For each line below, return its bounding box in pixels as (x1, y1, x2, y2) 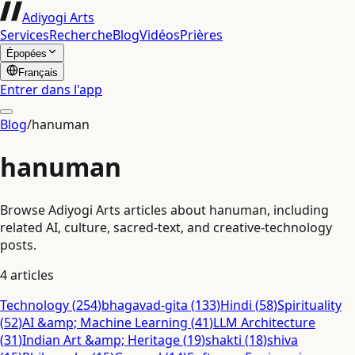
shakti (205, 330, 242, 349)
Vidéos (139, 26, 180, 44)
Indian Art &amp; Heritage (22, 330, 180, 349)
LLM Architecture (213, 313, 315, 331)
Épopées (6, 48, 47, 59)
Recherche (49, 26, 113, 44)
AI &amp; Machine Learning (22, 313, 188, 331)
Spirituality (277, 296, 342, 314)
